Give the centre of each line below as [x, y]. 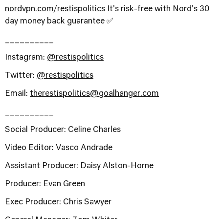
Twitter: [21, 76]
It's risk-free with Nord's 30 [157, 9]
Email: [17, 94]
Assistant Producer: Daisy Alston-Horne [79, 166]
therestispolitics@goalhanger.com [94, 94]
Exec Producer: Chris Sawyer [58, 202]
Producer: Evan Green [45, 184]
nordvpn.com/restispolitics [55, 9]
